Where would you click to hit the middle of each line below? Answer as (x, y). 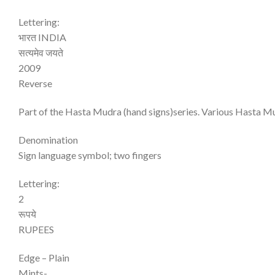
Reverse (35, 83)
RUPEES (36, 229)
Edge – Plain (44, 257)
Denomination (48, 139)
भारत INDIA (42, 37)
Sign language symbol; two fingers (90, 155)
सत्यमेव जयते (41, 53)
